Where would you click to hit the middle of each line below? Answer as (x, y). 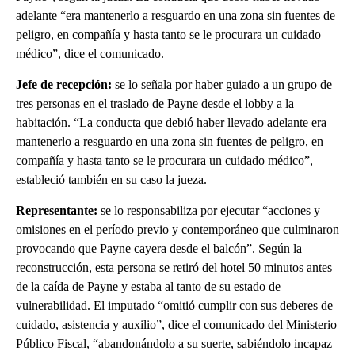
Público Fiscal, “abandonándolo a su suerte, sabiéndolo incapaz (174, 344)
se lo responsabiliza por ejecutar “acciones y (209, 211)
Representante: (57, 211)
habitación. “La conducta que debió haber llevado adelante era (171, 123)
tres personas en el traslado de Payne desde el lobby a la (155, 104)
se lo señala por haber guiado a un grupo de (222, 85)
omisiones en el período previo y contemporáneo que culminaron (177, 230)
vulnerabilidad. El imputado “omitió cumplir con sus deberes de (174, 306)
